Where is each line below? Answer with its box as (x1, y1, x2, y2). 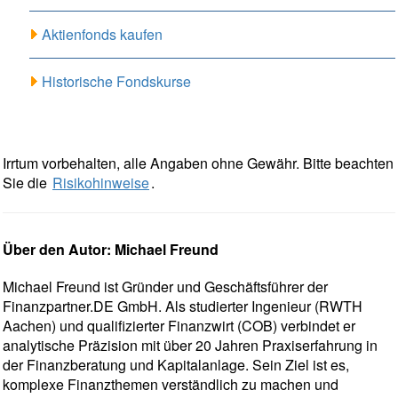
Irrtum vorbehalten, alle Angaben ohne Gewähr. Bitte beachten (3, 153, 394, 174)
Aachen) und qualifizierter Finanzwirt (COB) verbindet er (3, 315, 355, 337)
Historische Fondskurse (42, 71, 191, 92)
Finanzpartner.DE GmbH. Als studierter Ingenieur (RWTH (3, 296, 362, 317)
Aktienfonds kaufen (42, 24, 163, 45)
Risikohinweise (52, 172, 149, 194)
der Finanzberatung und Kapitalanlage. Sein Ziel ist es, (3, 354, 349, 376)
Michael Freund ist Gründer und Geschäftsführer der (3, 276, 328, 298)
